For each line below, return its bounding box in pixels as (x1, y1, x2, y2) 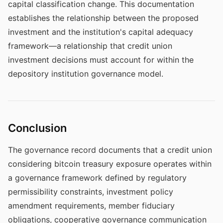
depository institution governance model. (8, 69, 163, 79)
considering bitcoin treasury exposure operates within (8, 159, 212, 169)
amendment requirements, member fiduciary (8, 201, 175, 211)
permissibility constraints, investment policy (8, 187, 173, 197)
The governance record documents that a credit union (8, 145, 212, 155)
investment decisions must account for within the (8, 55, 194, 65)
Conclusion (8, 121, 67, 134)
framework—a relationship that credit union (8, 41, 172, 51)
